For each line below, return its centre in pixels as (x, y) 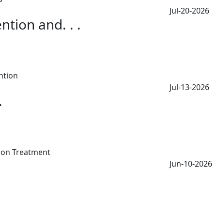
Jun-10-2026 (191, 163)
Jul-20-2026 (189, 11)
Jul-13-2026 (189, 87)
